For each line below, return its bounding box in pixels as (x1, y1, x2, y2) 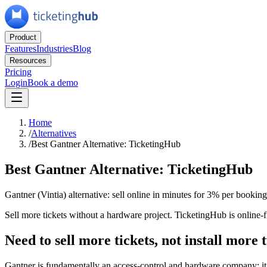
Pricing (5, 67, 32, 77)
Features (5, 44, 36, 54)
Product (10, 33, 36, 42)
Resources (10, 56, 46, 65)
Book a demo (27, 77, 78, 88)
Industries (36, 44, 73, 54)
